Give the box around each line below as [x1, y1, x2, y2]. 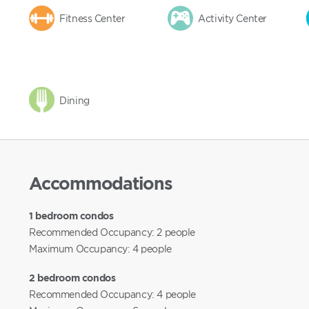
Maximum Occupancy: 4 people [29, 243, 172, 254]
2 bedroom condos [29, 272, 116, 283]
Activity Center [198, 13, 267, 24]
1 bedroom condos [29, 210, 114, 221]
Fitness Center [59, 13, 126, 24]
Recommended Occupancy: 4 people [29, 289, 196, 300]
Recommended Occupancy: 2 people [29, 226, 195, 237]
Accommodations [29, 173, 172, 192]
